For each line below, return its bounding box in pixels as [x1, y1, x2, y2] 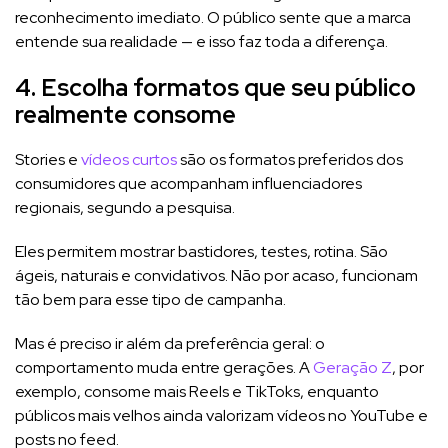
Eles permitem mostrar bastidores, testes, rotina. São [15, 240, 388, 262]
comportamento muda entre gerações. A [15, 356, 313, 378]
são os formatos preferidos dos [177, 148, 403, 170]
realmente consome [15, 98, 236, 130]
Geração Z [313, 356, 392, 378]
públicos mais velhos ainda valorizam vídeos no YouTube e [15, 404, 428, 426]
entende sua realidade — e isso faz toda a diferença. [15, 30, 388, 52]
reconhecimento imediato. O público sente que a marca [15, 6, 411, 28]
